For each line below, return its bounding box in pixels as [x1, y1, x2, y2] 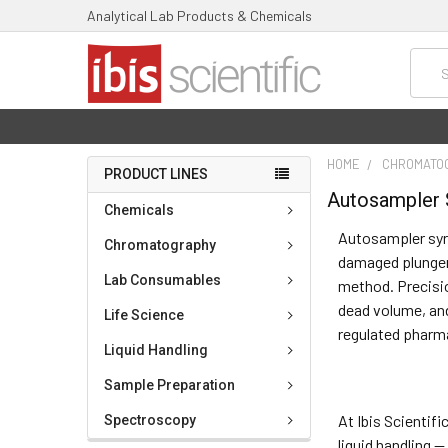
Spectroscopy [103, 411, 196, 428]
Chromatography [103, 236, 216, 253]
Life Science [103, 306, 184, 323]
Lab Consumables [103, 271, 221, 288]
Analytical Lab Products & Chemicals [86, 6, 312, 24]
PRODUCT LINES [103, 165, 208, 182]
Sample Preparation [103, 376, 235, 393]
